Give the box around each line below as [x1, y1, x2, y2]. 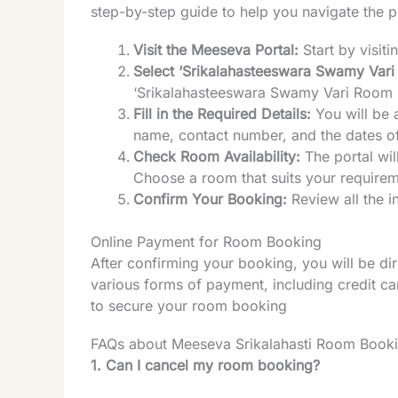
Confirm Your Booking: [133, 189, 287, 208]
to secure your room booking [91, 296, 287, 314]
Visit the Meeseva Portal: [133, 40, 298, 59]
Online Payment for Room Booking [91, 232, 322, 251]
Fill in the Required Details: [133, 104, 311, 123]
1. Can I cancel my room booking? [91, 355, 320, 374]
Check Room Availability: [133, 147, 300, 165]
